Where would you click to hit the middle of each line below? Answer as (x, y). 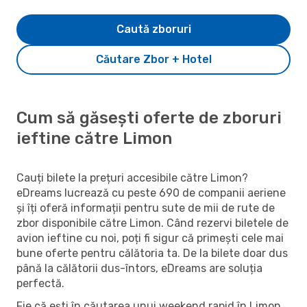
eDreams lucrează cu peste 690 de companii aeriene (151, 193)
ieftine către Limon (94, 138)
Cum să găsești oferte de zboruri (149, 118)
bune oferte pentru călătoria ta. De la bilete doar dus (152, 253)
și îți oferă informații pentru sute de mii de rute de (146, 208)
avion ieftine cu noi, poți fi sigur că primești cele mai (150, 238)
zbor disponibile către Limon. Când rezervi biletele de (152, 223)
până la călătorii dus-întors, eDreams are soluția (139, 268)
